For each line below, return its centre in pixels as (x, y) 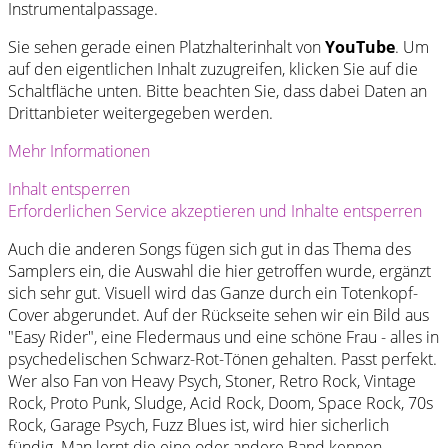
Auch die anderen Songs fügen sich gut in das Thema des (209, 248)
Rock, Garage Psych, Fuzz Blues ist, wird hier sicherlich (198, 424)
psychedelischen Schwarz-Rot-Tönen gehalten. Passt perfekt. (222, 358)
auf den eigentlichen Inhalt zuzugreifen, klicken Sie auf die (213, 68)
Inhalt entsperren (69, 188)
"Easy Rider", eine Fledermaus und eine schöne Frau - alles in (223, 336)
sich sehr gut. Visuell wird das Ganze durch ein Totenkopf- (213, 292)
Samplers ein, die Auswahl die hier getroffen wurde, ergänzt (219, 270)
